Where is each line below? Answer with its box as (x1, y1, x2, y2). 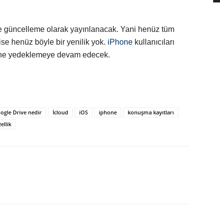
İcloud (53, 109, 68, 116)
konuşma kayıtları (128, 109, 174, 116)
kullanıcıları (133, 38, 174, 47)
